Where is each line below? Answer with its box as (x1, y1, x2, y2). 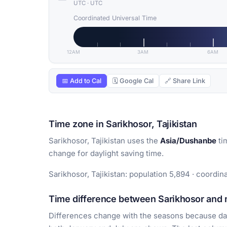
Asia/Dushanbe (160, 136, 216, 146)
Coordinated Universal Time (73, 14, 157, 22)
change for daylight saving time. (49, 148, 164, 159)
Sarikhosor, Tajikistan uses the (49, 136, 160, 146)
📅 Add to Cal (62, 77, 101, 85)
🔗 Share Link (165, 77, 205, 85)
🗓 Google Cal (112, 77, 154, 85)
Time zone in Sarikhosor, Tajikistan (49, 119, 197, 130)
